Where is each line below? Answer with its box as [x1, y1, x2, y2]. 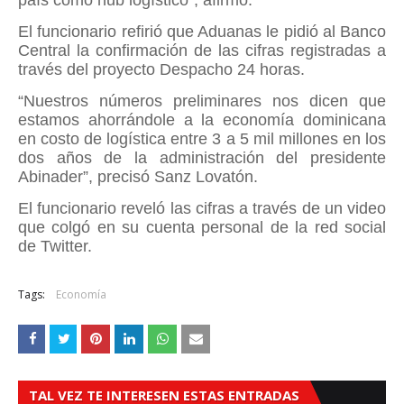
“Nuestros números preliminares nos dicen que [18, 92, 386, 110]
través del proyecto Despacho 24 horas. [18, 60, 305, 78]
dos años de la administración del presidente [18, 149, 386, 167]
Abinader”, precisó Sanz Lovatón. [18, 168, 258, 186]
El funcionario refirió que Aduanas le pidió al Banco [18, 23, 386, 41]
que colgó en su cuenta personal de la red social [18, 218, 386, 236]
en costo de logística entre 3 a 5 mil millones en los [18, 130, 386, 148]
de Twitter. [18, 237, 92, 255]
